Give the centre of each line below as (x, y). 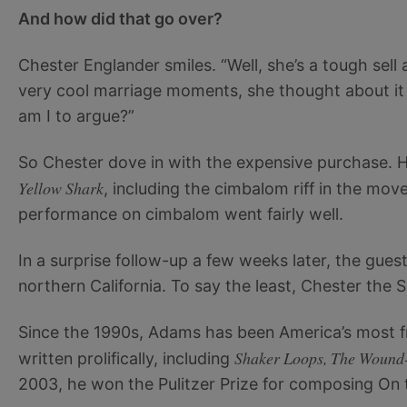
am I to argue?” (76, 115)
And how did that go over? (120, 18)
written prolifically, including (126, 358)
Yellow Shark (61, 189)
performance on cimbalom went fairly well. (181, 214)
